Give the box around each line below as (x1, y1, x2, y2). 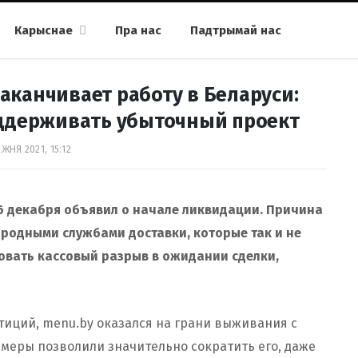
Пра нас (115, 23, 161, 38)
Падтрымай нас (190, 23, 281, 38)
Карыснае (14, 23, 73, 38)
